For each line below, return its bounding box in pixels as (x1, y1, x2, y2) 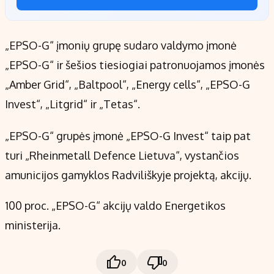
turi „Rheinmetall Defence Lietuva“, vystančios (5, 149, 239, 163)
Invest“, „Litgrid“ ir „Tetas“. (5, 97, 143, 111)
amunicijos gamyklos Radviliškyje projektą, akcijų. (5, 168, 251, 182)
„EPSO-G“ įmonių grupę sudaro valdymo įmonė (5, 39, 237, 53)
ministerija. (5, 218, 61, 232)
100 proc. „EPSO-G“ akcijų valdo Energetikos (5, 199, 226, 213)
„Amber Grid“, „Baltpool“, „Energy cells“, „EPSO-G (5, 78, 250, 92)
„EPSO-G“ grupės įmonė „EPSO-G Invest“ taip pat (5, 129, 251, 143)
